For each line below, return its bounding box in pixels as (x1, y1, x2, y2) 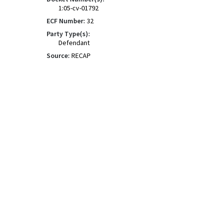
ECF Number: (47, 16, 85, 25)
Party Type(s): (47, 29, 90, 38)
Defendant (58, 38, 90, 47)
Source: (47, 51, 70, 60)
